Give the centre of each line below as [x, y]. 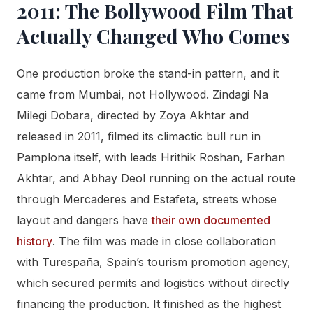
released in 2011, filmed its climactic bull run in [139, 136]
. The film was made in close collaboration [164, 241]
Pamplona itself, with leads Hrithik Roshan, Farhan [151, 157]
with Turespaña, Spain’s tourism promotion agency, [154, 262]
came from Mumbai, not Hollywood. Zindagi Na [143, 94]
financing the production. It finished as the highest [149, 304]
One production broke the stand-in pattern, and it [148, 73]
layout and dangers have [84, 220]
